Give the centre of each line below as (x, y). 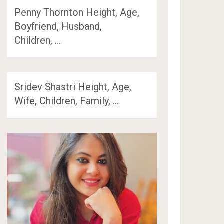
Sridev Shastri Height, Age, (73, 87)
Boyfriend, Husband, (58, 26)
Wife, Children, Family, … (67, 101)
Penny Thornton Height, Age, (77, 12)
